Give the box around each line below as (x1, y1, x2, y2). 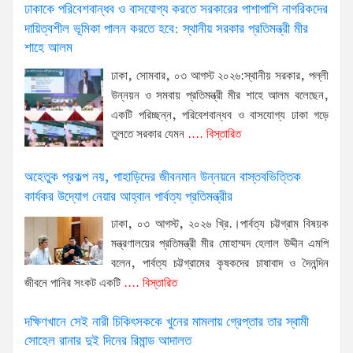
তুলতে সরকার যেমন (111, 126, 184, 144)
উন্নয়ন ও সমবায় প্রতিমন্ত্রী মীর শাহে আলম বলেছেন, (111, 87, 329, 105)
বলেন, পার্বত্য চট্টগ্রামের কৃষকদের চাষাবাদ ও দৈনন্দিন (111, 255, 329, 273)
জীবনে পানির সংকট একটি (24, 274, 121, 292)
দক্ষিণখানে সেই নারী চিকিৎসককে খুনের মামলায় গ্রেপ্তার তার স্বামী (24, 312, 309, 333)
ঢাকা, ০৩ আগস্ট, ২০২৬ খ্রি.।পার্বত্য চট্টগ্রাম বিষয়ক (111, 216, 329, 234)
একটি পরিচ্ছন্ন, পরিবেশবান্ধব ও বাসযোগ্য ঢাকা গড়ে (111, 106, 329, 124)
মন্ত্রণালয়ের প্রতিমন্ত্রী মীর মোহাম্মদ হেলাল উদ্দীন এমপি (111, 235, 329, 253)
